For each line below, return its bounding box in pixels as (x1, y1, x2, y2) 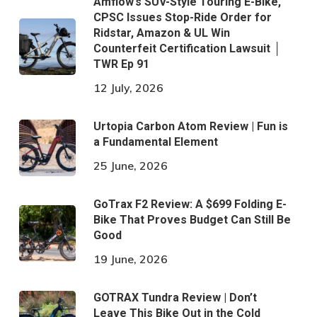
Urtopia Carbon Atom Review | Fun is (93, 119, 288, 133)
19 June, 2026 (93, 251, 168, 266)
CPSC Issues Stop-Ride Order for (93, 10, 272, 24)
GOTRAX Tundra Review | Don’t (93, 290, 257, 304)
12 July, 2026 (93, 80, 163, 95)
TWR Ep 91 (93, 57, 149, 71)
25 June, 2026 (93, 158, 168, 173)
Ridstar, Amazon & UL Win (93, 25, 230, 40)
